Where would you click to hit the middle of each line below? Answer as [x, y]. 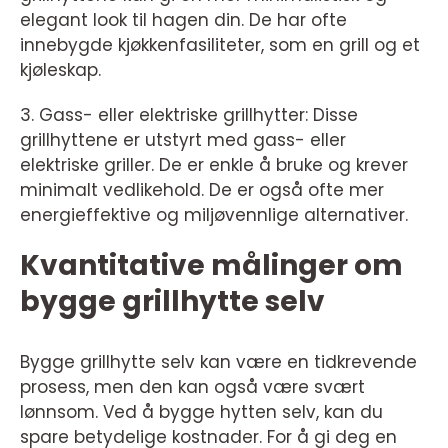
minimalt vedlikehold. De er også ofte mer [202, 189]
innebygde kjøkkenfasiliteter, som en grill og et [220, 44]
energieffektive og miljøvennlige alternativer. [214, 214]
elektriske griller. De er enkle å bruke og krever [214, 164]
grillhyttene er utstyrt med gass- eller [183, 139]
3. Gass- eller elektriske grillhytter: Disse [189, 114]
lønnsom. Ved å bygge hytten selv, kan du [201, 411]
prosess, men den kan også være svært [192, 386]
